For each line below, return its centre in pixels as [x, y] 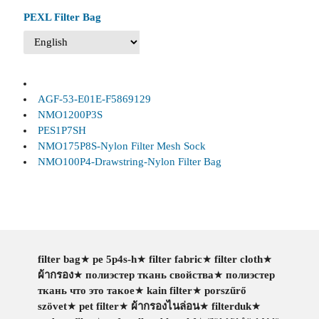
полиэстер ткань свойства [149, 275]
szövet [52, 306]
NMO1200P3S [70, 114]
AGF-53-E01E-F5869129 [94, 99]
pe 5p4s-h [114, 259]
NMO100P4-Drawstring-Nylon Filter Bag [129, 161]
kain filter [169, 291]
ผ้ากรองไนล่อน [165, 306]
